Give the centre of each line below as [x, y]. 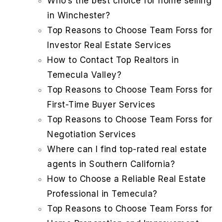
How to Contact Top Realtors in [113, 60]
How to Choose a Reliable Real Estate [126, 179]
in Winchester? [79, 16]
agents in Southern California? [111, 164]
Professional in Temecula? [102, 194]
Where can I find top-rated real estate [127, 149]
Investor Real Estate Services [109, 45]
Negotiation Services [91, 135]
